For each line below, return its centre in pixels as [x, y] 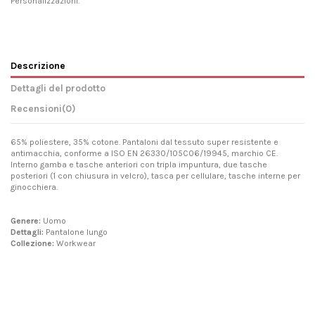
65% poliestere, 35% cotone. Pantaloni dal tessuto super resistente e [144, 142]
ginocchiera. [34, 187]
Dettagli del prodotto [58, 88]
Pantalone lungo [76, 232]
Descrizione [38, 65]
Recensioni [36, 108]
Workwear [75, 243]
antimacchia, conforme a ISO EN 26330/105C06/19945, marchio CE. [144, 153]
